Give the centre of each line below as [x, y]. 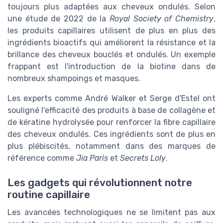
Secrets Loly [143, 158]
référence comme [42, 158]
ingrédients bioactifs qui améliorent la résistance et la [111, 43]
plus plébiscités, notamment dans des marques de [111, 146]
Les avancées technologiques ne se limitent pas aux [111, 212]
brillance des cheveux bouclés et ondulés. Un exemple [111, 55]
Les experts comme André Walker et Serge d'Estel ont [111, 99]
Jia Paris [92, 158]
